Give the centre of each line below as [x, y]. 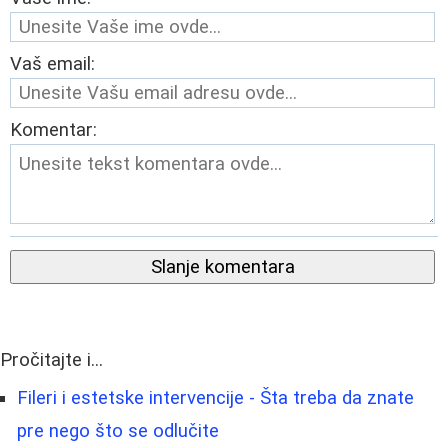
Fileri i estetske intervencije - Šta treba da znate [215, 398]
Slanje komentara [222, 267]
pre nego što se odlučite [118, 431]
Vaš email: [52, 64]
